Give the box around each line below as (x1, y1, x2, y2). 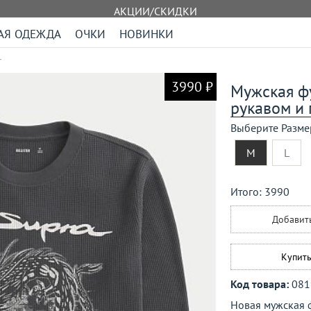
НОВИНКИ (119, 26, 174, 42)
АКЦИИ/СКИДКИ (114, 4, 197, 18)
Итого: (230, 185, 264, 199)
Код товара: (230, 277, 292, 291)
